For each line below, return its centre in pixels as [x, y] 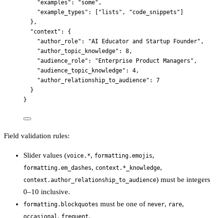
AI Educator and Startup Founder [144, 41]
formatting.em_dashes [57, 168]
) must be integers [183, 180]
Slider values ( [45, 155]
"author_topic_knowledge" [78, 51]
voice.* [79, 156]
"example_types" [63, 12]
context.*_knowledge [128, 168]
